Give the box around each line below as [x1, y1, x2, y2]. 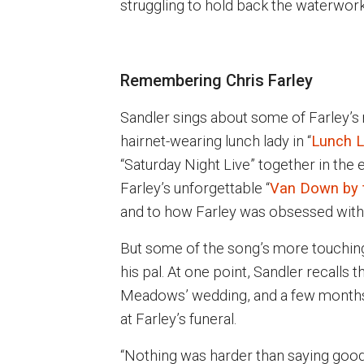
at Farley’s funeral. [120, 310, 236, 327]
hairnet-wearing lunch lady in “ [120, 132, 311, 149]
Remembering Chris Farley [120, 70, 313, 90]
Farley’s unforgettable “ [120, 179, 270, 197]
